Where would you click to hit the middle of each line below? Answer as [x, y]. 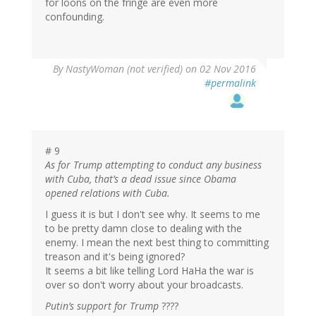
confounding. [75, 17]
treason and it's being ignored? [115, 257]
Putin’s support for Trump [102, 306]
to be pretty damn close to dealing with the [144, 229]
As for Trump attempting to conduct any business [153, 165]
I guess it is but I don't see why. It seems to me [153, 214]
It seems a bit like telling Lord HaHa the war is [150, 271]
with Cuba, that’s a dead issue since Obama [141, 179]
